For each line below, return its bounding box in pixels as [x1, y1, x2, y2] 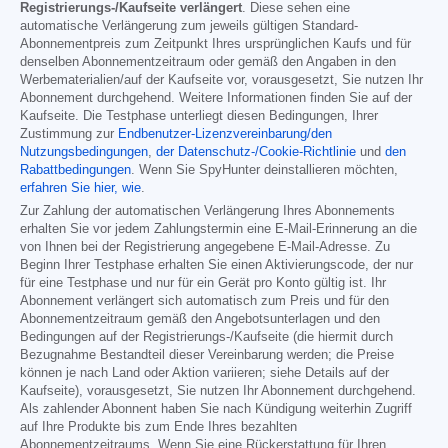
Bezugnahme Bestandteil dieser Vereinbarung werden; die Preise [20, 348, 394, 363]
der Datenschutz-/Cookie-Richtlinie [156, 145, 356, 160]
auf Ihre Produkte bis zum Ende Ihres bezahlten [20, 420, 297, 435]
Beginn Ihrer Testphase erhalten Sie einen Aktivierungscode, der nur [20, 258, 413, 273]
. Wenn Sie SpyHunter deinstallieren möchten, [131, 163, 398, 178]
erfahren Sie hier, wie [20, 181, 141, 196]
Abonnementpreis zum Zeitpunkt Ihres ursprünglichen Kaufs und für [20, 37, 411, 52]
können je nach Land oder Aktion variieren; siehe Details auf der [20, 366, 389, 381]
